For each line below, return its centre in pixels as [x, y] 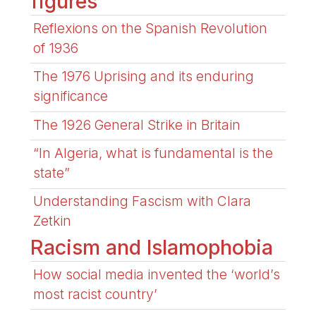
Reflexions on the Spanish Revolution [151, 28]
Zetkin [53, 221]
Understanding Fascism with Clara [142, 201]
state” [52, 172]
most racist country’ [96, 294]
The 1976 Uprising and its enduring [144, 77]
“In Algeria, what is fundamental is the [153, 153]
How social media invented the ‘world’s [157, 274]
